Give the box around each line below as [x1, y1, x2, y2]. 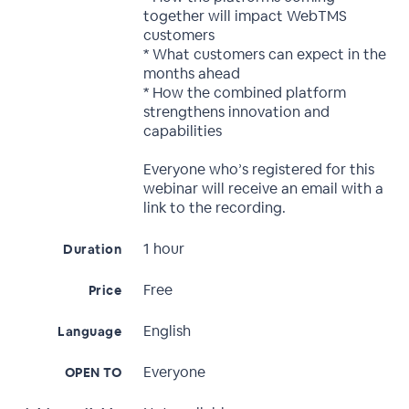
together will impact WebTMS [143, 6, 348, 26]
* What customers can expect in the [143, 45, 387, 64]
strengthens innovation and [143, 102, 330, 121]
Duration [63, 241, 122, 257]
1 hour [143, 239, 185, 258]
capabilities [143, 121, 223, 141]
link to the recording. [143, 198, 287, 217]
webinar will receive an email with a [143, 179, 384, 198]
